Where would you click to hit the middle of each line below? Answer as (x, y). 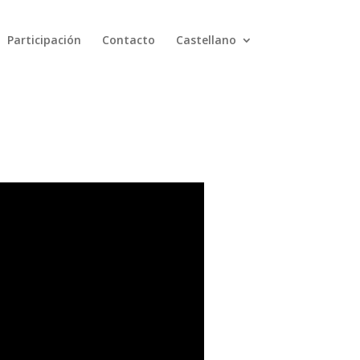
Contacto (128, 40)
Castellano (206, 40)
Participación (44, 40)
